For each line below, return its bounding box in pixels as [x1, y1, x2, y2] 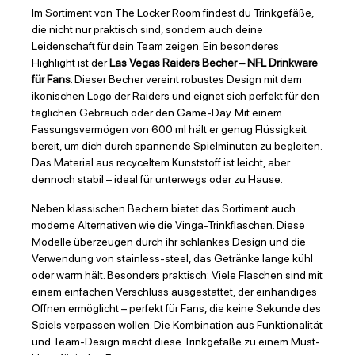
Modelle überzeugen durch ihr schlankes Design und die [32, 235, 306, 249]
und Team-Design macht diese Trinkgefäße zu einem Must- [32, 335, 320, 349]
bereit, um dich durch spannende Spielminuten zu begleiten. [32, 139, 322, 153]
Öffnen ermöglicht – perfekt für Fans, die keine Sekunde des [32, 302, 321, 315]
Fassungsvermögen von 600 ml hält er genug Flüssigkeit [32, 123, 307, 136]
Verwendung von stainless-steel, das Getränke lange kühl [32, 252, 313, 265]
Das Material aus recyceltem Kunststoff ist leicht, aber [32, 156, 290, 170]
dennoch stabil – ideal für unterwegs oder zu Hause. [32, 173, 283, 186]
